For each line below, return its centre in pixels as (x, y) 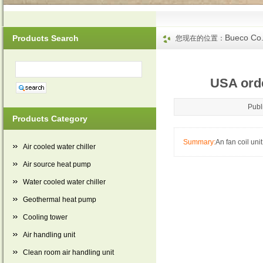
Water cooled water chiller (64, 182)
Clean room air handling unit (68, 252)
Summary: (199, 142)
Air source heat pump (57, 164)
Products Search (45, 38)
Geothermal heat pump (60, 200)
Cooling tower (45, 217)
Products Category (50, 119)
